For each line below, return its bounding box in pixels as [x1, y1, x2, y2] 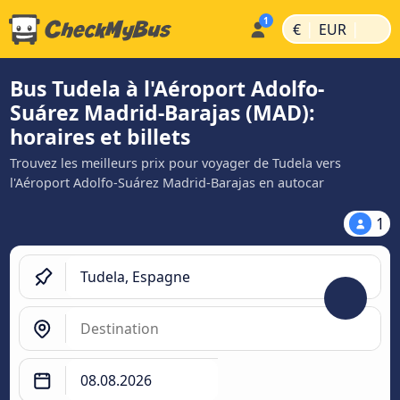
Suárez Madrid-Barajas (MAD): [10, 98, 315, 127]
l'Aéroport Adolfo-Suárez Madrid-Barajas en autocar [10, 174, 324, 191]
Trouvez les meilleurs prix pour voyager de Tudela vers [10, 154, 341, 171]
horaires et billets [10, 122, 190, 151]
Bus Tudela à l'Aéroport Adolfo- [10, 74, 324, 103]
